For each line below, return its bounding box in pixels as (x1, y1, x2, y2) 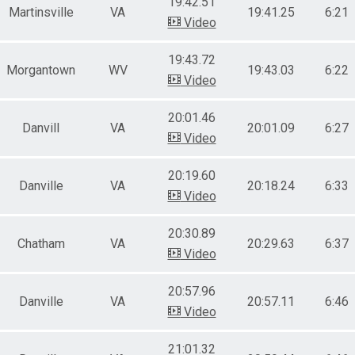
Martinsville (8, 4, 74, 20)
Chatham (17, 235, 65, 251)
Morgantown (6, 62, 75, 78)
